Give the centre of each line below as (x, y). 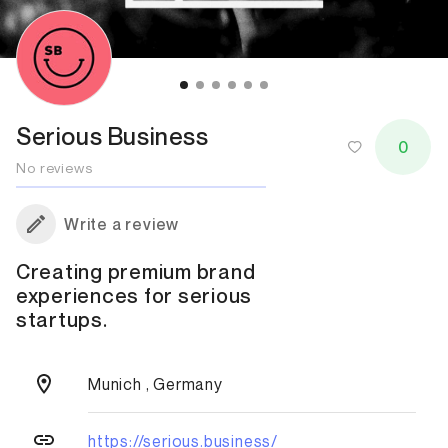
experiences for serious (134, 295)
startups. (62, 319)
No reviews (54, 167)
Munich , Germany (155, 383)
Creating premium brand (136, 271)
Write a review (122, 223)
